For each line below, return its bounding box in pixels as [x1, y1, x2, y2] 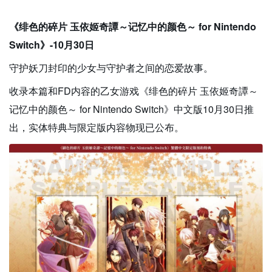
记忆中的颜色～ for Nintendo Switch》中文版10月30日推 [9, 102, 254, 117]
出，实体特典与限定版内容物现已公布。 [9, 120, 184, 135]
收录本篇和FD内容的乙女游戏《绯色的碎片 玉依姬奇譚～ [9, 84, 258, 98]
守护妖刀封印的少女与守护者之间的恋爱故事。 [9, 61, 213, 75]
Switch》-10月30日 [9, 38, 94, 52]
